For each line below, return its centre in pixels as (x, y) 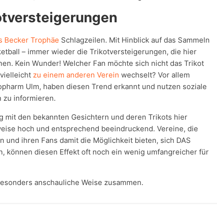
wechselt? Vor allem (155, 75)
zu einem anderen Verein (76, 75)
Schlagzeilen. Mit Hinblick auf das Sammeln (134, 40)
